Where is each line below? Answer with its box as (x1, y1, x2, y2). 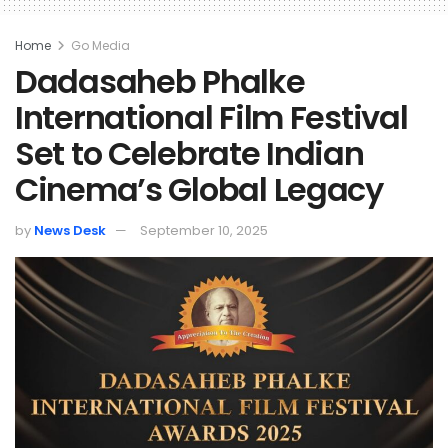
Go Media (71, 36, 130, 54)
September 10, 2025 (140, 221, 268, 241)
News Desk (34, 221, 106, 241)
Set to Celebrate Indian (15, 130, 364, 176)
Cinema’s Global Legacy (15, 166, 383, 212)
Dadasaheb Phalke (15, 58, 305, 104)
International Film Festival (15, 94, 408, 140)
